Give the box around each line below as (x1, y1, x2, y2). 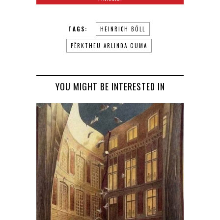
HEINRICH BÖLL (100, 25, 145, 33)
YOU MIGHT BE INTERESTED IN (55, 80, 165, 93)
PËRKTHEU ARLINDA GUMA (71, 42, 147, 50)
